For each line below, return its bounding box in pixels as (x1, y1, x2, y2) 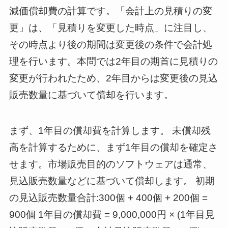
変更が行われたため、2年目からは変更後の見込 (9, 72, 218, 83)
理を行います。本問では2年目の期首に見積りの (9, 55, 218, 67)
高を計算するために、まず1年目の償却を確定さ (9, 142, 218, 153)
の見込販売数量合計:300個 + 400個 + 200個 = (9, 192, 208, 204)
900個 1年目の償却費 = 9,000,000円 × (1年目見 (9, 209, 215, 220)
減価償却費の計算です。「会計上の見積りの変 (9, 5, 212, 16)
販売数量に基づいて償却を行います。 (9, 89, 174, 100)
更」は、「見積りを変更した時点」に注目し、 (9, 22, 212, 33)
